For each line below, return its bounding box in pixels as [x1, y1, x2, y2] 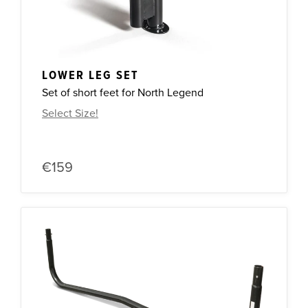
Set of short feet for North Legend [42, 86, 203, 100]
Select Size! [42, 107, 98, 121]
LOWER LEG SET [42, 68, 139, 85]
